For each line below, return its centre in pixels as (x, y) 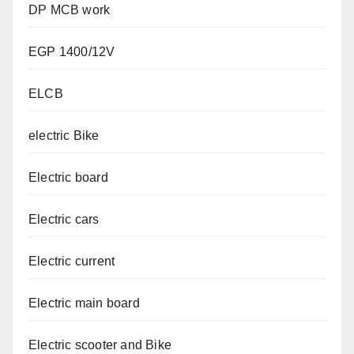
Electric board (68, 178)
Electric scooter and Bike (100, 345)
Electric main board (84, 303)
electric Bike (64, 136)
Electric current (72, 262)
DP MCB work (70, 10)
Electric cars (64, 220)
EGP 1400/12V (72, 52)
